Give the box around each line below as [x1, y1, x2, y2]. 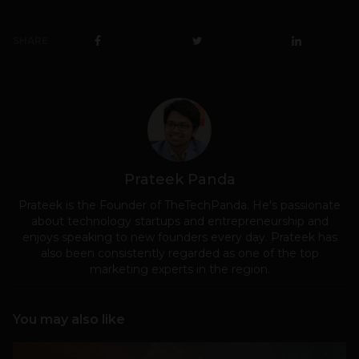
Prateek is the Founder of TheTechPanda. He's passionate [18, 197, 341, 212]
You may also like [13, 311, 125, 327]
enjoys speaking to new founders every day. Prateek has [22, 229, 337, 244]
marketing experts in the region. [89, 261, 270, 276]
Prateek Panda [123, 170, 236, 188]
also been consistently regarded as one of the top [40, 245, 319, 260]
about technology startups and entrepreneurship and [30, 213, 329, 228]
